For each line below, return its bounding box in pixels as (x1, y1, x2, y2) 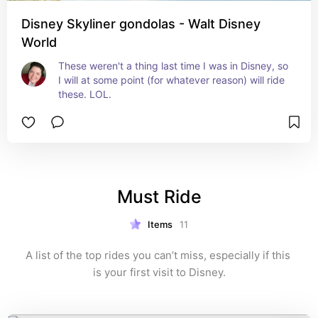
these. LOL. (58, 88, 111, 100)
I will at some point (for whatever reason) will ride (58, 74, 285, 86)
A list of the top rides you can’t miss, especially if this (25, 248, 290, 262)
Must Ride (116, 186, 202, 207)
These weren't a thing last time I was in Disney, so (58, 60, 288, 72)
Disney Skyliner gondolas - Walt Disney (21, 16, 261, 31)
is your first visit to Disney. (92, 265, 226, 279)
